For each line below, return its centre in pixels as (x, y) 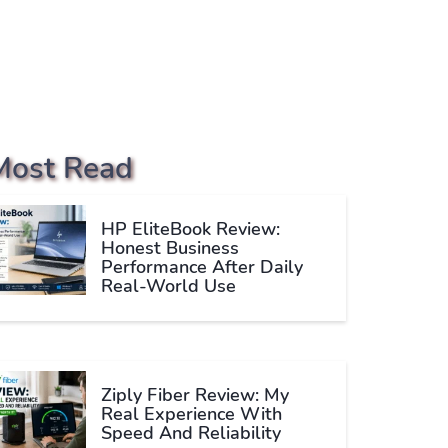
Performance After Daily (202, 267)
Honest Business (170, 248)
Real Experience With (191, 414)
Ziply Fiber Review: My (195, 395)
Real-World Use (168, 286)
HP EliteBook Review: (190, 229)
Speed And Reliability (191, 433)
